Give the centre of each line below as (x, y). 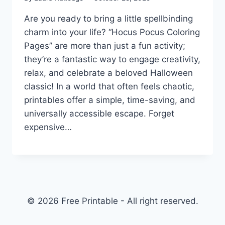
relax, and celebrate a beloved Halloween (108, 73)
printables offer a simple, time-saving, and (110, 100)
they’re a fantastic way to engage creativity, (112, 59)
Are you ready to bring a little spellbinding (108, 18)
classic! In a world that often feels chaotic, (109, 86)
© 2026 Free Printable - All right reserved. (113, 201)
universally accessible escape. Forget (99, 113)
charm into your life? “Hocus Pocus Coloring (112, 32)
